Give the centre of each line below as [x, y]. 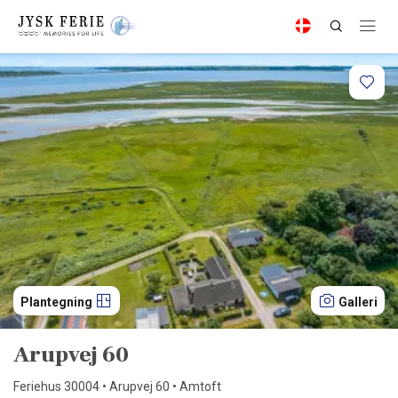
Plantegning [58, 302]
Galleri [358, 302]
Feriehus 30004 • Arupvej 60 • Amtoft [117, 386]
